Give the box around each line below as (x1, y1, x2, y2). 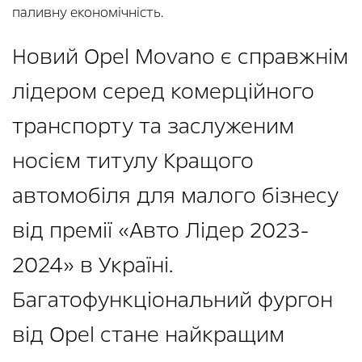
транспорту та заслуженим (12, 112, 294, 141)
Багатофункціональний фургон (12, 285, 333, 315)
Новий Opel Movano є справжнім (12, 42, 348, 72)
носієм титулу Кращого (12, 146, 254, 176)
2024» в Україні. (12, 250, 173, 280)
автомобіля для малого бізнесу (12, 181, 339, 211)
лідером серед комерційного (12, 77, 314, 107)
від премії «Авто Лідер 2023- (12, 216, 309, 246)
